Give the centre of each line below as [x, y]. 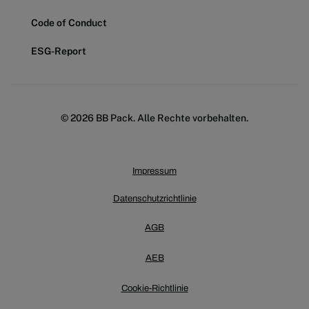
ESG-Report [59, 51]
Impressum [154, 171]
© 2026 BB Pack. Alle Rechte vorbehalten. [154, 118]
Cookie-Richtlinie [154, 288]
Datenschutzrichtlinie [154, 198]
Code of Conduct [69, 22]
